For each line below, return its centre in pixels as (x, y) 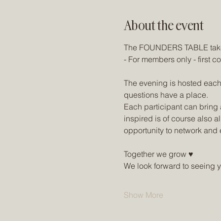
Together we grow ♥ (158, 154)
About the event (164, 24)
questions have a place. (166, 95)
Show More (143, 195)
